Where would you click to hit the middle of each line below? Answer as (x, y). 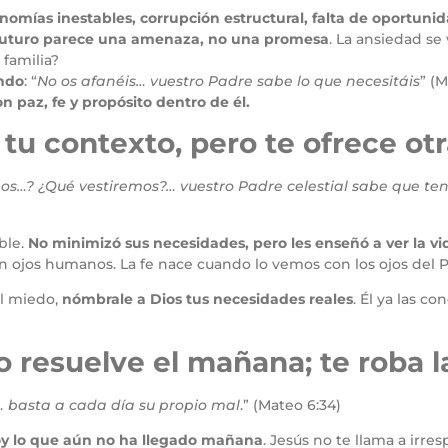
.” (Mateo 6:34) (290, 404)
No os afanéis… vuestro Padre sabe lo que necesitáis (228, 81)
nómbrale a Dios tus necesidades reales (207, 299)
